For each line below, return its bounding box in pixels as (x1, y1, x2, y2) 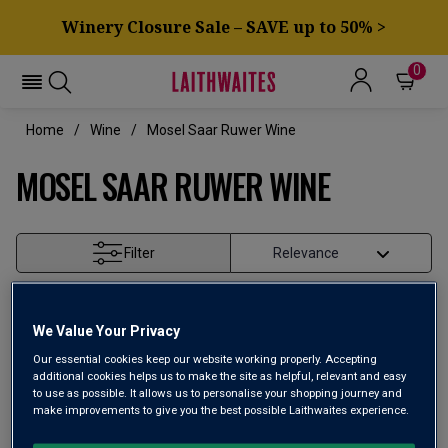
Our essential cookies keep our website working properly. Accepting (33, 351, 378, 366)
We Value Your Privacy (33, 322, 181, 339)
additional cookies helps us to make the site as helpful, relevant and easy (33, 368, 407, 383)
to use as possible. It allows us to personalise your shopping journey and (33, 385, 403, 400)
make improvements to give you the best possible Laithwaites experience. (33, 402, 410, 417)
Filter (124, 245, 156, 261)
